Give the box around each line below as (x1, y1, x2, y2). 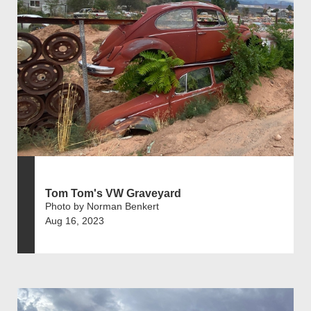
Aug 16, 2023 (45, 215, 104, 227)
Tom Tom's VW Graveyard (45, 187, 181, 200)
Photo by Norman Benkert (45, 201, 159, 212)
